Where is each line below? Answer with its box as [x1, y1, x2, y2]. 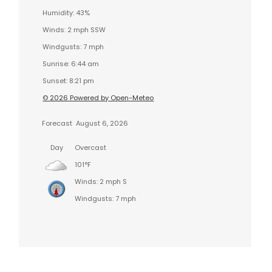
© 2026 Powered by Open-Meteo [42, 92, 154, 103]
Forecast [42, 118, 73, 128]
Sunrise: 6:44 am [42, 58, 100, 69]
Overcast [75, 142, 107, 152]
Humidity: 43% [42, 7, 90, 18]
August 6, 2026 [74, 118, 129, 128]
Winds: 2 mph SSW [42, 24, 106, 35]
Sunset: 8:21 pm [42, 75, 95, 86]
